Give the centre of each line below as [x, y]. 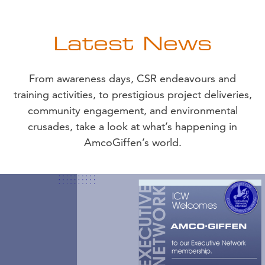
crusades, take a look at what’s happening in [132, 126]
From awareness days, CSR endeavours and [132, 78]
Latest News [132, 43]
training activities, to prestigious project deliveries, [132, 94]
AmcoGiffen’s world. [132, 142]
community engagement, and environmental [132, 110]
